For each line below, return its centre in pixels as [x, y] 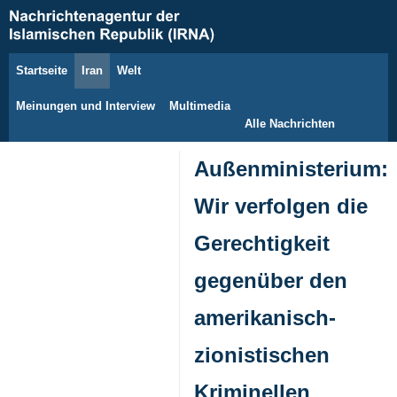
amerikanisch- [265, 318]
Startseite [42, 70]
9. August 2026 [76, 80]
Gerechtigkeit [262, 243]
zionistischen [262, 355]
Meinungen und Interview [86, 106]
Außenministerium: [291, 169]
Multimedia [200, 106]
